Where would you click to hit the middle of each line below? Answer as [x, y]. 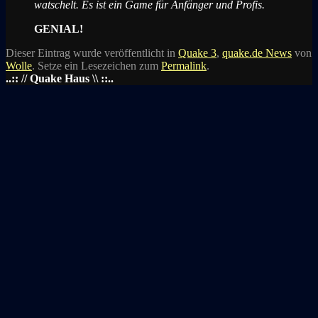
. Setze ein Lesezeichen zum [97, 65]
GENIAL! [59, 28]
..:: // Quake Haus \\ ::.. [60, 78]
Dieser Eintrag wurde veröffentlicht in [92, 53]
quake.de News [257, 53]
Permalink [184, 65]
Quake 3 [197, 53]
